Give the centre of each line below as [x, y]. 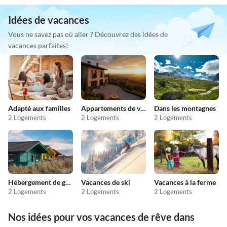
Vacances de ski [106, 182]
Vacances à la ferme [185, 182]
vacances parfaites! [38, 46]
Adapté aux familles [39, 108]
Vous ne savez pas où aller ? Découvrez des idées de [88, 34]
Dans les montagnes [185, 108]
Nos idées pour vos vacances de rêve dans [101, 217]
